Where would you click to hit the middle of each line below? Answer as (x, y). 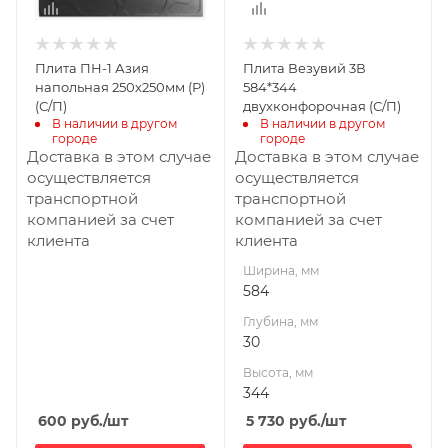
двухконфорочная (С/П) (321, 105)
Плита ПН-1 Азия (92, 67)
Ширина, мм (280, 270)
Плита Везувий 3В (304, 67)
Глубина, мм (280, 321)
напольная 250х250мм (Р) (120, 86)
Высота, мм (277, 372)
